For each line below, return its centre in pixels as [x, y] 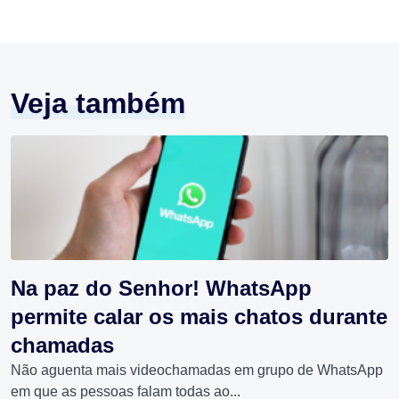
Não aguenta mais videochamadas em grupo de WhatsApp [197, 370]
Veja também [98, 104]
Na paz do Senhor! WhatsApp [161, 289]
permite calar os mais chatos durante [199, 317]
